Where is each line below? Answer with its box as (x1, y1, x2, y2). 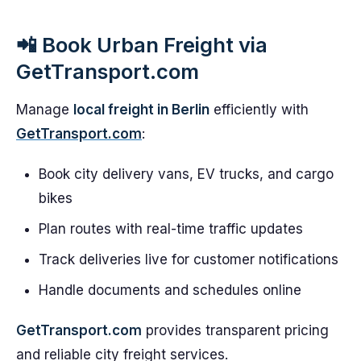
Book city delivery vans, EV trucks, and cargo (39, 166, 334, 182)
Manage (16, 102, 73, 118)
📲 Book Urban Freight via (16, 32, 268, 57)
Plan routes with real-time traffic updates (39, 221, 303, 237)
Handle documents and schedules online (39, 282, 301, 298)
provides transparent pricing (142, 322, 329, 338)
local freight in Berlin (73, 102, 210, 118)
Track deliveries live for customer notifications (39, 251, 338, 268)
